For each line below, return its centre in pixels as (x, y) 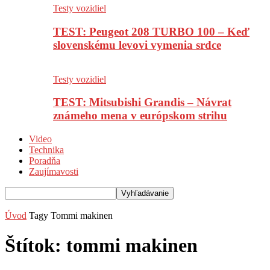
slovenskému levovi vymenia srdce (137, 45)
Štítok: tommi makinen (101, 245)
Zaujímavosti (54, 172)
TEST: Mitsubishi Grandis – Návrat (142, 102)
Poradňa (45, 161)
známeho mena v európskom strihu (140, 116)
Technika (46, 150)
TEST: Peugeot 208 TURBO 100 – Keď (151, 32)
